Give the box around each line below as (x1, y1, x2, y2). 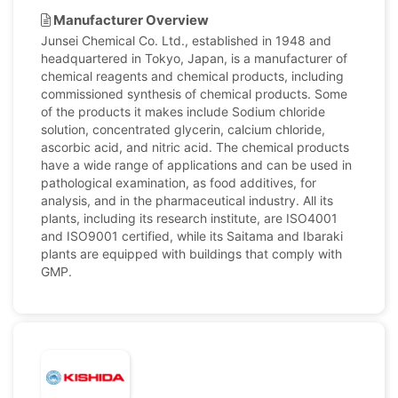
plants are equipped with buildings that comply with (41, 246, 342, 261)
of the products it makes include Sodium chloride (41, 104, 325, 119)
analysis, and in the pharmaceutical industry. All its (41, 193, 333, 208)
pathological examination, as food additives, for (41, 175, 316, 190)
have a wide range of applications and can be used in (41, 157, 352, 172)
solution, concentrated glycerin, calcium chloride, (41, 122, 325, 137)
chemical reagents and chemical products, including (41, 68, 344, 84)
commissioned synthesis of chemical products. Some (41, 86, 347, 101)
